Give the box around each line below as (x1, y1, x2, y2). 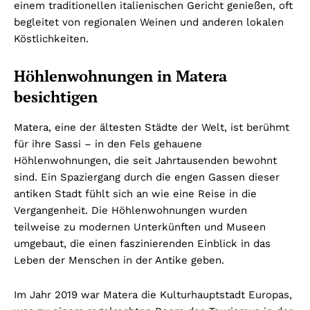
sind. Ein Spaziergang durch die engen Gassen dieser (14, 171, 280, 184)
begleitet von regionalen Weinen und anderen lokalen (14, 16, 284, 29)
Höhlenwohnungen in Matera (14, 66, 227, 86)
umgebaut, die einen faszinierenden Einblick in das (14, 237, 271, 250)
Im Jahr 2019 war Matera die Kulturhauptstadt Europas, (14, 289, 292, 302)
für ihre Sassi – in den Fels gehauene (14, 138, 202, 151)
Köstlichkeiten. (14, 33, 89, 46)
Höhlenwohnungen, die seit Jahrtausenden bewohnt (14, 154, 277, 167)
